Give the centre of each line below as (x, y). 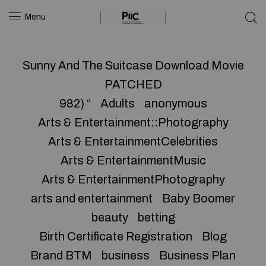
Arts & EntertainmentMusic (133, 160)
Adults (117, 103)
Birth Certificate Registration (116, 236)
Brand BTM (61, 255)
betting (156, 217)
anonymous (175, 103)
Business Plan (197, 255)
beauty (110, 217)
